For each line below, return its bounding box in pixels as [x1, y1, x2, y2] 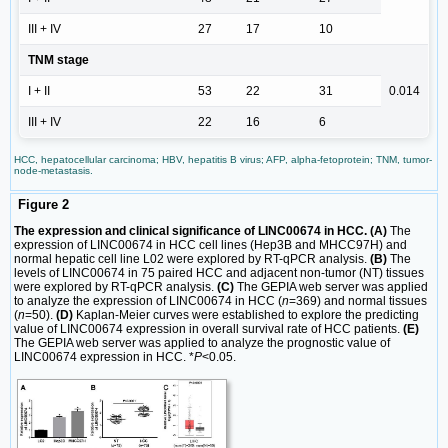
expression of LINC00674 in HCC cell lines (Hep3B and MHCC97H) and [14, 238, 407, 253]
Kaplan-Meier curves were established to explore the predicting [73, 308, 419, 323]
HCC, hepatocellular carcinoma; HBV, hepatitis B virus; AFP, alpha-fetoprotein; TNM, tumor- [14, 154, 432, 166]
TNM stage [28, 53, 89, 68]
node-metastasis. [14, 165, 93, 177]
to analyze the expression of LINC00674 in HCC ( [14, 294, 282, 309]
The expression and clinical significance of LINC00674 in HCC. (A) [14, 224, 387, 239]
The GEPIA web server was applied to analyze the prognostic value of [14, 336, 390, 351]
